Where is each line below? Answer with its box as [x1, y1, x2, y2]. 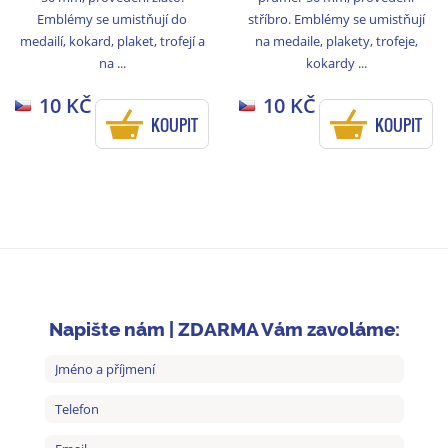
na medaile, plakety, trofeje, [254, 31, 418, 50]
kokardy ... [305, 53, 367, 72]
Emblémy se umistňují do [37, 9, 187, 28]
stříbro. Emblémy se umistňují [247, 9, 425, 28]
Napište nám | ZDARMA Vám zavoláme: [48, 318, 400, 341]
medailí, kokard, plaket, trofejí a [19, 31, 205, 50]
